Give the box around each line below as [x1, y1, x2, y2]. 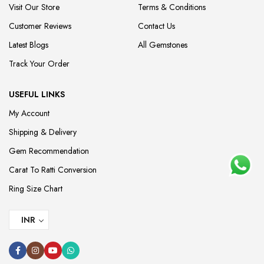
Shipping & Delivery [9, 126, 77, 138]
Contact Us [137, 20, 175, 32]
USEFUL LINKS [9, 88, 65, 101]
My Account [9, 107, 49, 120]
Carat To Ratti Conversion [9, 164, 97, 176]
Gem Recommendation [9, 145, 89, 157]
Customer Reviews [9, 20, 71, 32]
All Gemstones [137, 39, 187, 51]
